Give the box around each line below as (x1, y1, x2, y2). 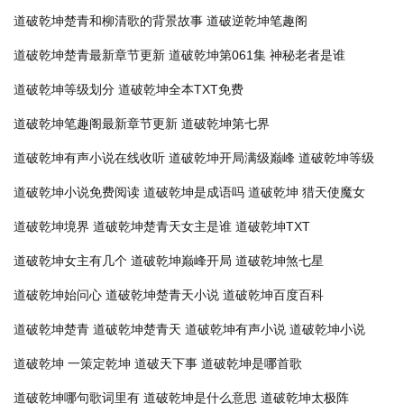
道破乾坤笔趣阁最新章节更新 (14, 116, 178, 131)
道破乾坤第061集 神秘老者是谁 (169, 48, 345, 62)
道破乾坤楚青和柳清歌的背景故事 (14, 14, 203, 28)
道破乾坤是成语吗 (143, 185, 244, 199)
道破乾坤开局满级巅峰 (169, 151, 295, 165)
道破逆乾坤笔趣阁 (207, 14, 308, 28)
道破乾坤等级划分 (14, 82, 115, 96)
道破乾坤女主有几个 (14, 253, 127, 268)
